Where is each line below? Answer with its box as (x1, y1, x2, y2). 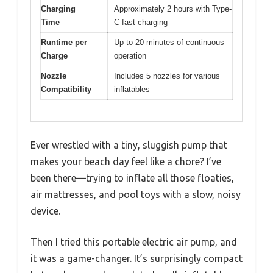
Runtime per (41, 38, 87, 48)
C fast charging (114, 18, 168, 27)
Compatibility (41, 85, 91, 94)
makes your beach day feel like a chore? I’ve (30, 155, 221, 167)
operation (114, 51, 146, 61)
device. (30, 205, 60, 216)
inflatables (114, 85, 150, 94)
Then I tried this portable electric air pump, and (30, 236, 237, 247)
